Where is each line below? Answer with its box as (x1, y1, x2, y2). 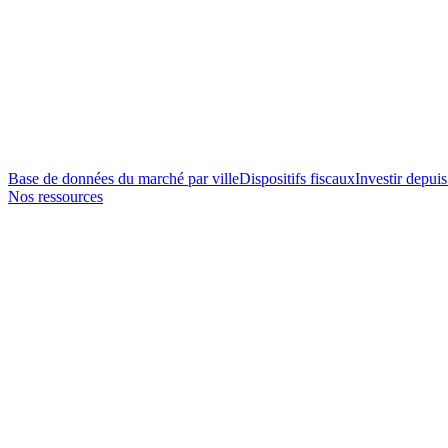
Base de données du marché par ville (8, 170, 239, 187)
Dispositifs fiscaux (239, 170, 355, 187)
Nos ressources (8, 188, 103, 205)
